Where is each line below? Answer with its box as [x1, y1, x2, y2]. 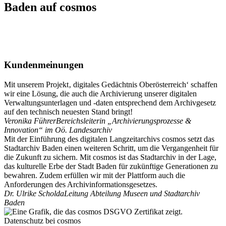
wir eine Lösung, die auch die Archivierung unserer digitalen [4, 89, 197, 98]
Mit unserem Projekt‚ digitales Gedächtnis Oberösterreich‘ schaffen [4, 80, 217, 89]
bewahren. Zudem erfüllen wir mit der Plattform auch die [4, 171, 185, 180]
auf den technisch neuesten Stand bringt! [4, 107, 133, 117]
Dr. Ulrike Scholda [4, 189, 64, 198]
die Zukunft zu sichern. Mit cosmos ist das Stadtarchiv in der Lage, [4, 153, 216, 162]
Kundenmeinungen [4, 60, 84, 71]
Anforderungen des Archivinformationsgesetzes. [4, 180, 157, 189]
